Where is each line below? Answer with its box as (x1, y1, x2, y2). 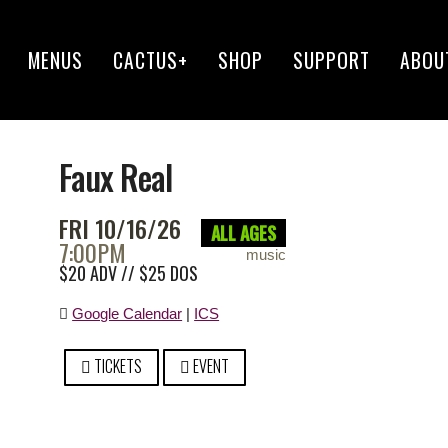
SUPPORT (292, 45, 370, 75)
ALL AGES (211, 219, 277, 246)
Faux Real (59, 153, 173, 202)
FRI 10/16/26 (59, 210, 182, 246)
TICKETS (91, 354, 143, 378)
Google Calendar (72, 305, 183, 322)
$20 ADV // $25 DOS (59, 260, 199, 286)
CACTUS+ (112, 45, 188, 75)
